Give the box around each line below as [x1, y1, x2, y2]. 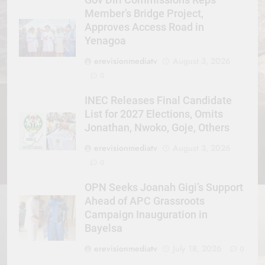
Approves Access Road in [85, 21, 204, 33]
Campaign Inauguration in [85, 208, 208, 221]
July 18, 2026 [173, 242, 222, 254]
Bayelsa [85, 222, 122, 234]
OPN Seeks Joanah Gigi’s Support [85, 181, 243, 193]
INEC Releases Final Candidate [85, 94, 232, 106]
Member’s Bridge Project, [85, 7, 203, 20]
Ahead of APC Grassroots [85, 195, 205, 207]
